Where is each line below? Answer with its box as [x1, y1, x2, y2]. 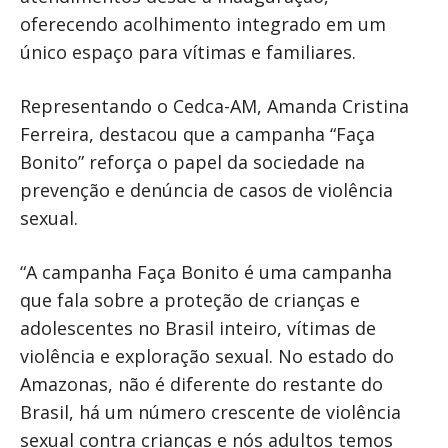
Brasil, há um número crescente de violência [20, 399, 401, 424]
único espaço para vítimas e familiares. [20, 39, 356, 64]
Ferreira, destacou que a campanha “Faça [20, 121, 375, 146]
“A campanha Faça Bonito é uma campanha [20, 259, 392, 284]
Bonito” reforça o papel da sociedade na [20, 149, 365, 174]
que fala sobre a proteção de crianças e [20, 287, 360, 312]
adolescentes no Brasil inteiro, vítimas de [20, 315, 376, 340]
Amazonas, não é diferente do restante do [20, 371, 383, 396]
